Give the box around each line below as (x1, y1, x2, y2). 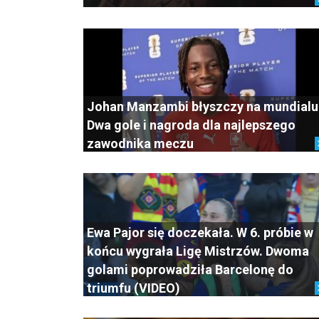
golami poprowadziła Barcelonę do (87, 261, 293, 277)
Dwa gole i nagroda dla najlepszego (87, 117, 296, 132)
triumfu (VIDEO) (87, 280, 180, 296)
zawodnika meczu (87, 135, 194, 151)
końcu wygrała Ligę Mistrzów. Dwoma (87, 243, 309, 258)
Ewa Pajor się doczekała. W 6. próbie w (87, 224, 313, 240)
